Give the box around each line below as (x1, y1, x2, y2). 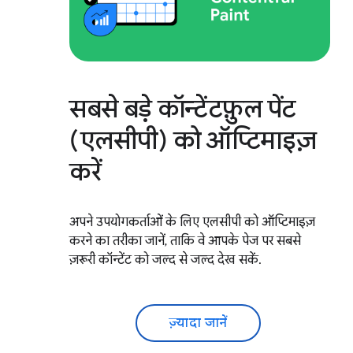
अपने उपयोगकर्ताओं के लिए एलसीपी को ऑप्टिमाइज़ (69, 214, 315, 230)
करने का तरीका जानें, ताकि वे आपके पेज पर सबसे (69, 232, 301, 249)
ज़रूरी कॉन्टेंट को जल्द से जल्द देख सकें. (69, 251, 262, 268)
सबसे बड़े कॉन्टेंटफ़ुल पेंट (69, 92, 296, 124)
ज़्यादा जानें (168, 314, 228, 331)
